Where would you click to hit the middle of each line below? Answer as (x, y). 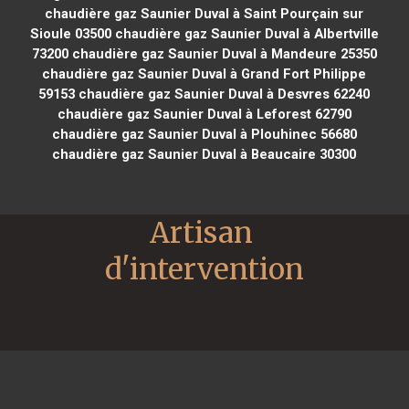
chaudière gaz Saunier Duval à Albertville (245, 33)
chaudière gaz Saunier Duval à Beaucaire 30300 (204, 154)
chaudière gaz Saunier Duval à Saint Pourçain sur (204, 13)
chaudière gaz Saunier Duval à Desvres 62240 (223, 94)
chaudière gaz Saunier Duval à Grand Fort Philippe (204, 73)
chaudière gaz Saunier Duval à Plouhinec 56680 (204, 134)
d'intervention (204, 269)
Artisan (201, 232)
